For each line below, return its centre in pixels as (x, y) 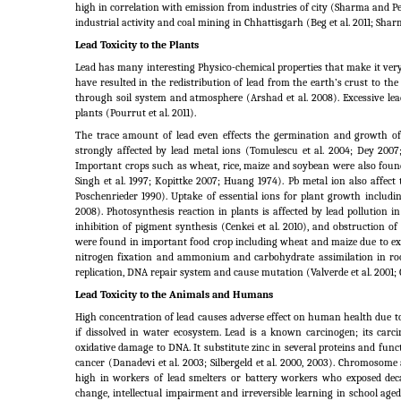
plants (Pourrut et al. (122, 113)
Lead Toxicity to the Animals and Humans (174, 295)
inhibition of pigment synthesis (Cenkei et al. (178, 227)
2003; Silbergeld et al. (230, 363)
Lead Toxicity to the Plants (137, 45)
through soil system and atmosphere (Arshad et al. (192, 98)
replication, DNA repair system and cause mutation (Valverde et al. (223, 273)
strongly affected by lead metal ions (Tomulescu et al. (200, 151)
